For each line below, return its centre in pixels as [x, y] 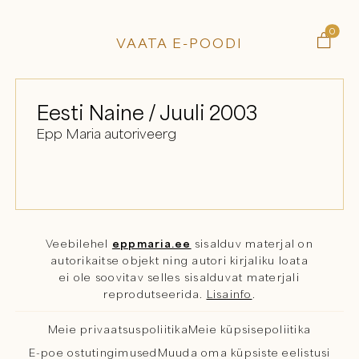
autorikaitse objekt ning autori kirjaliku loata [179, 260]
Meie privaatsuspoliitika [118, 329]
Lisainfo [229, 294]
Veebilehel [79, 243]
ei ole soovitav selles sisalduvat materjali [179, 277]
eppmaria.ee [151, 243]
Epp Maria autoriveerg [106, 134]
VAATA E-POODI [179, 42]
